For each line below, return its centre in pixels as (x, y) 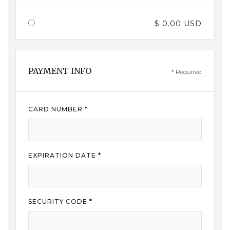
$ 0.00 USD (178, 24)
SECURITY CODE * (60, 202)
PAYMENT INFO (60, 71)
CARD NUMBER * (58, 109)
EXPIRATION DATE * (65, 155)
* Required (187, 72)
